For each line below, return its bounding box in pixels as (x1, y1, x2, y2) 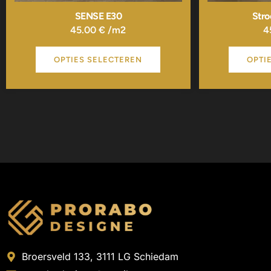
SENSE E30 (74, 10, 122, 22)
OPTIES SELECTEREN (54, 54, 143, 64)
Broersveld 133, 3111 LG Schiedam (22, 250, 179, 263)
